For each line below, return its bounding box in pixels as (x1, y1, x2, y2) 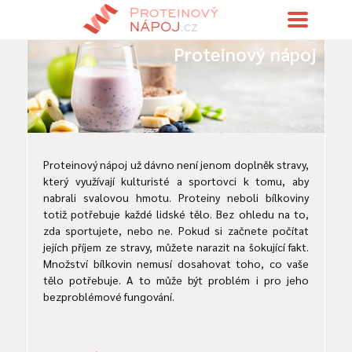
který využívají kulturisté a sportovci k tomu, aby (43, 174, 309, 189)
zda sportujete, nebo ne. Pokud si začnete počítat (43, 223, 309, 238)
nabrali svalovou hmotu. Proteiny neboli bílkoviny (43, 190, 309, 205)
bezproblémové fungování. (43, 289, 174, 304)
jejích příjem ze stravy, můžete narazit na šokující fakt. (43, 240, 309, 255)
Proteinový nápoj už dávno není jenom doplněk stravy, (43, 157, 309, 172)
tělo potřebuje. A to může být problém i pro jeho (43, 273, 309, 288)
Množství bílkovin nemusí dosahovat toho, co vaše (43, 256, 309, 271)
